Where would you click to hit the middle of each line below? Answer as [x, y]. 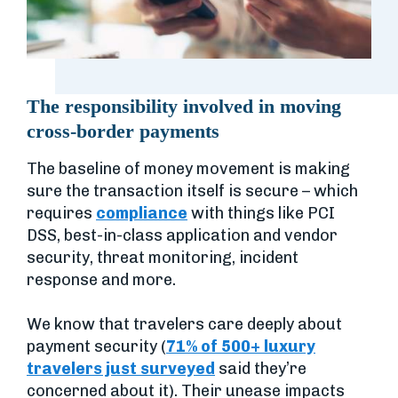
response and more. [101, 279]
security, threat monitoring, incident [163, 257]
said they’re [261, 368]
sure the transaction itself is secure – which [192, 191]
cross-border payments [123, 131]
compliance [142, 213]
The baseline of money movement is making [188, 168]
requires [61, 213]
